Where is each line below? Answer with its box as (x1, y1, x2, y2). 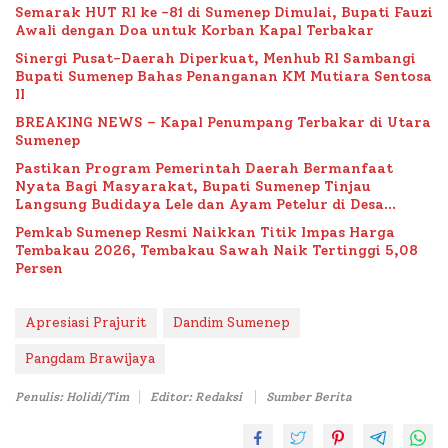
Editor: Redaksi (150, 389, 245, 404)
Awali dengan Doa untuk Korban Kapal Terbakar (15, 21, 374, 39)
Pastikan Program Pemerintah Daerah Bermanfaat (15, 159, 393, 177)
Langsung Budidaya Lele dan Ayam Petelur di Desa (15, 195, 384, 213)
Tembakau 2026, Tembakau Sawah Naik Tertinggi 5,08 (15, 241, 418, 259)
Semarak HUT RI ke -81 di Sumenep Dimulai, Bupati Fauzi (15, 3, 433, 21)
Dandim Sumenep (173, 313, 290, 331)
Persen (15, 259, 63, 277)
